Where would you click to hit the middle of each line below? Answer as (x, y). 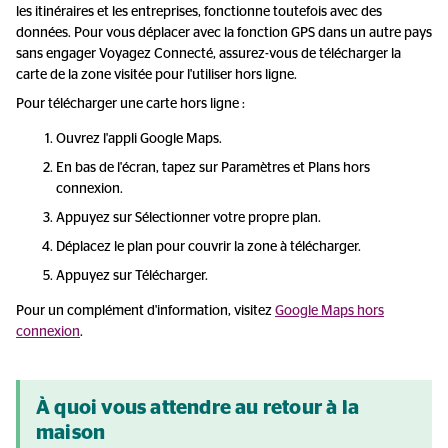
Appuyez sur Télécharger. (132, 276)
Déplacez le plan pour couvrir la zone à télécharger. (208, 247)
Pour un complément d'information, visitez (145, 311)
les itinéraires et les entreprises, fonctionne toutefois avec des (199, 12)
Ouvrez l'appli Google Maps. (139, 139)
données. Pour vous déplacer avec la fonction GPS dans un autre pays (224, 33)
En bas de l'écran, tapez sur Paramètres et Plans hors (213, 168)
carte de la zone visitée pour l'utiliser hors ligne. (156, 75)
